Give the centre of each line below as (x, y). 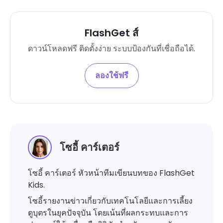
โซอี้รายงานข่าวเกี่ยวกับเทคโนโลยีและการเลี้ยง (110, 201)
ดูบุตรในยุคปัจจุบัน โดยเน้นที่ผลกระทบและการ (108, 213)
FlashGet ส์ (111, 33)
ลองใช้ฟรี (111, 76)
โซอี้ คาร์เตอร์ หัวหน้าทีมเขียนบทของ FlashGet (111, 173)
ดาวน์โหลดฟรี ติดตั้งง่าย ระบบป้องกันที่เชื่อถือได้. (111, 49)
